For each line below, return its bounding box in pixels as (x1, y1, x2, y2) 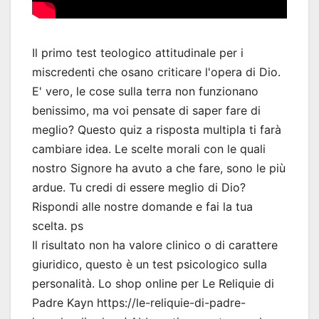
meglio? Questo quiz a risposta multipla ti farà (32, 122, 281, 137)
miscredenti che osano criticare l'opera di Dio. (32, 65, 281, 79)
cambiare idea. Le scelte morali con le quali (32, 142, 266, 156)
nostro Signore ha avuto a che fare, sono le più (32, 161, 286, 175)
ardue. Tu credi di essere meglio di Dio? (32, 180, 246, 194)
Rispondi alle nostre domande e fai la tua (32, 199, 253, 214)
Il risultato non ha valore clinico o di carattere (32, 238, 278, 252)
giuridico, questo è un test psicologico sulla (32, 257, 267, 271)
